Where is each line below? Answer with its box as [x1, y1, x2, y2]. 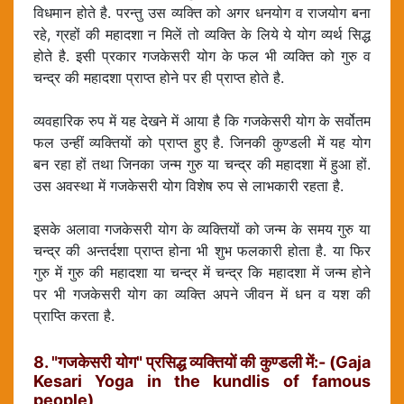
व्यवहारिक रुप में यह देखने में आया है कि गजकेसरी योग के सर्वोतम [33, 112, 371, 131]
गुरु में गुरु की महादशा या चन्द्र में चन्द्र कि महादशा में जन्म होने [33, 263, 371, 282]
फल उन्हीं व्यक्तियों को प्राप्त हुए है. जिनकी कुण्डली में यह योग [33, 133, 371, 152]
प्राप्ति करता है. [33, 307, 115, 326]
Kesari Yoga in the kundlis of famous [33, 372, 371, 391]
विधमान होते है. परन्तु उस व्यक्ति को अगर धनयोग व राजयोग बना [33, 4, 371, 23]
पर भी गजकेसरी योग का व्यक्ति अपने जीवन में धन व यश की [33, 285, 371, 304]
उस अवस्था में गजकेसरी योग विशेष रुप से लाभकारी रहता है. [33, 177, 344, 196]
